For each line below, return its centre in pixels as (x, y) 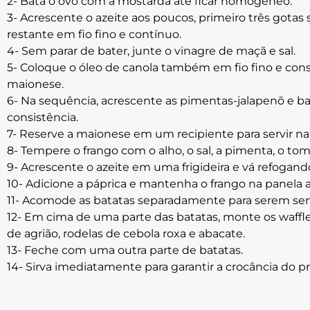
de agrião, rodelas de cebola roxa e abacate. (126, 234)
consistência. (43, 117)
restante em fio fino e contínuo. (94, 34)
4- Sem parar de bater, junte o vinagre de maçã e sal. (151, 51)
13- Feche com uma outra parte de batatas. (125, 250)
